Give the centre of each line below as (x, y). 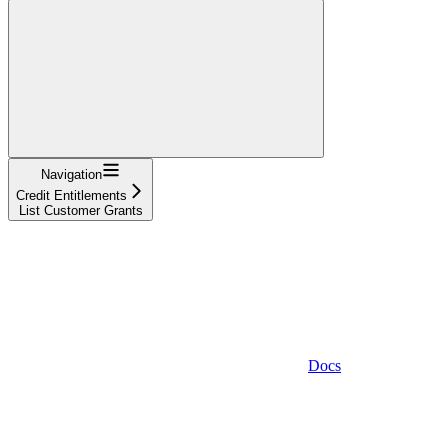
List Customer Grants (80, 210)
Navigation (71, 174)
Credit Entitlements (71, 195)
